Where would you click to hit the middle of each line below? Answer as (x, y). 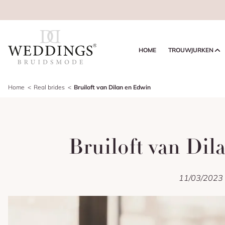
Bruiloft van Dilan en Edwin (112, 87)
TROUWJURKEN (191, 50)
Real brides (49, 87)
